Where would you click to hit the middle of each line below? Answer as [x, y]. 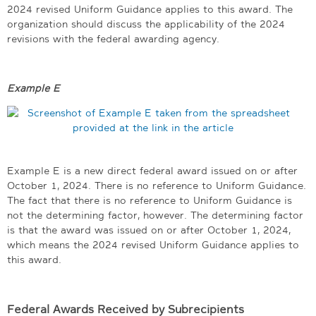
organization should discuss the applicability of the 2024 [146, 24]
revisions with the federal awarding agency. [113, 38]
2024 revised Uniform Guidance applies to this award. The [150, 9]
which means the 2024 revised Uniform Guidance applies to [153, 244]
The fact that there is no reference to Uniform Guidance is [150, 200]
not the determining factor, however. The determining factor [155, 215]
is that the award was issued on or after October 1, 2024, [149, 230]
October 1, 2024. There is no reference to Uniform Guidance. [157, 185]
